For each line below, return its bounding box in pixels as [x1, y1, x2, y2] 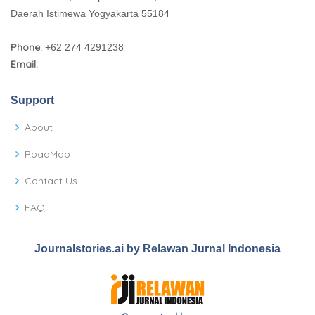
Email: [11, 58, 38, 71]
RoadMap [25, 148, 70, 161]
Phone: [11, 41, 42, 54]
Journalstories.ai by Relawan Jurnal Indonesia [34, 243, 281, 255]
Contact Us [25, 174, 77, 188]
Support [11, 94, 54, 107]
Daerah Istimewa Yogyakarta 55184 [11, 8, 169, 20]
